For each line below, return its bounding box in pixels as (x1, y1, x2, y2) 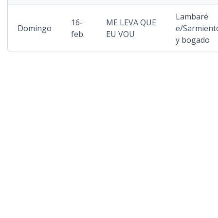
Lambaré (176, 11, 208, 22)
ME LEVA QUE (106, 17, 156, 28)
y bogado (176, 35, 210, 45)
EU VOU (106, 29, 135, 39)
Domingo (18, 23, 52, 34)
